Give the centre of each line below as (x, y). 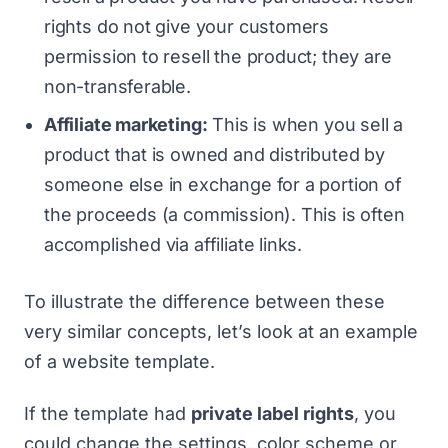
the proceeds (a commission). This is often (224, 214)
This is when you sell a (305, 124)
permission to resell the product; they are (218, 56)
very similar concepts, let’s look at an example (221, 331)
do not (123, 26)
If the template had (107, 413)
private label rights (272, 413)
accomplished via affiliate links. (173, 244)
